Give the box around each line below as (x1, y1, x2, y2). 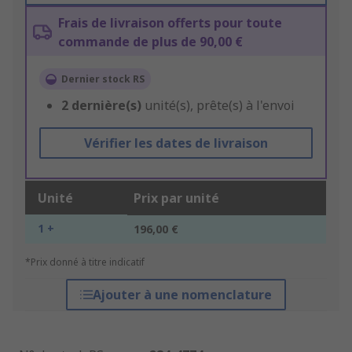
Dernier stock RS (61, 72, 145, 86)
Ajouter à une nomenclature (92, 286, 272, 304)
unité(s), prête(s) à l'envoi (141, 97, 295, 115)
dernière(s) (71, 97, 141, 115)
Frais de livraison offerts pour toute (58, 14, 282, 32)
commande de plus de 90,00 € (58, 33, 243, 51)
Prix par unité (134, 189, 219, 207)
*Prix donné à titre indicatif (25, 255, 145, 269)
